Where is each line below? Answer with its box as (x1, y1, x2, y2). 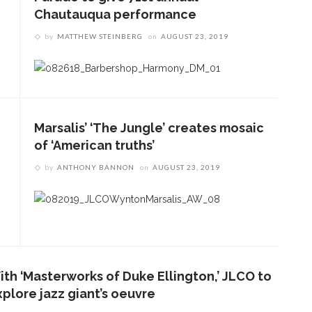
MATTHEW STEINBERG (57, 31, 143, 40)
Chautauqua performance (34, 6, 196, 22)
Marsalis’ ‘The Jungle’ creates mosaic (34, 120, 264, 136)
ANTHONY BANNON (57, 163, 134, 172)
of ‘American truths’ (34, 138, 155, 153)
